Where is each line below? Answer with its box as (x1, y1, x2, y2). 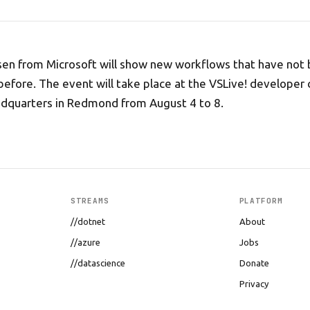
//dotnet (71, 217, 106, 226)
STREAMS (71, 196, 109, 206)
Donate (239, 258, 269, 268)
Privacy (239, 279, 268, 289)
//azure (71, 237, 101, 247)
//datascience (71, 258, 126, 268)
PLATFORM (239, 196, 283, 206)
